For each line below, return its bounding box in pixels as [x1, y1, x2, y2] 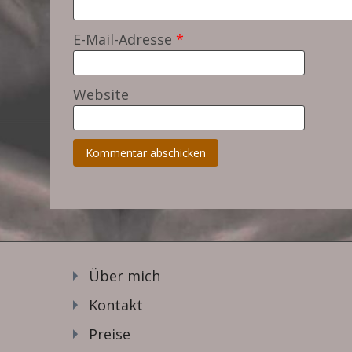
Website [73, 84, 129, 104]
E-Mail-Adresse [73, 29, 176, 49]
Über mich [89, 266, 160, 285]
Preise [89, 324, 130, 343]
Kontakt [89, 295, 143, 314]
